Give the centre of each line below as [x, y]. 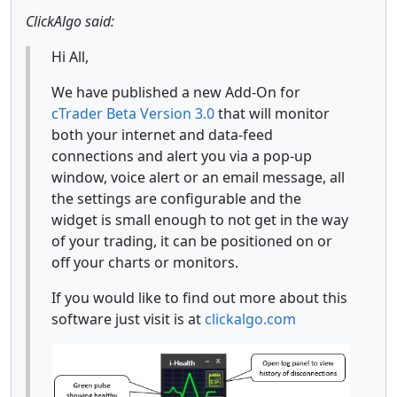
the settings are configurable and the [176, 198]
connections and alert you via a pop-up [182, 156]
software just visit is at [128, 319]
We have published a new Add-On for [176, 92]
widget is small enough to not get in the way [200, 219]
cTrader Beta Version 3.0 [133, 113]
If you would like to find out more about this [199, 297]
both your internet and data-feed [162, 134]
